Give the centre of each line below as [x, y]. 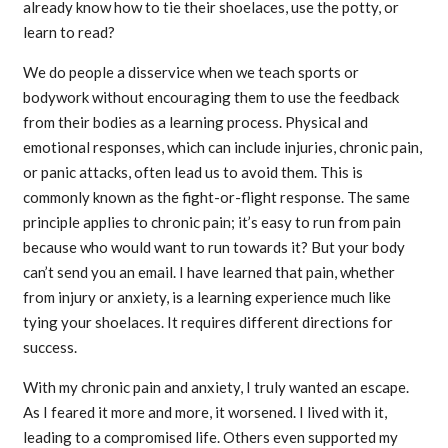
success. [49, 347]
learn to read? [68, 32]
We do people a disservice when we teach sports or [190, 72]
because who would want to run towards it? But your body [213, 247]
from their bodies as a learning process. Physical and [195, 122]
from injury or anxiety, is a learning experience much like [206, 297]
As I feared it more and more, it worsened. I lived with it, [204, 412]
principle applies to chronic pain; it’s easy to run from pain [211, 222]
